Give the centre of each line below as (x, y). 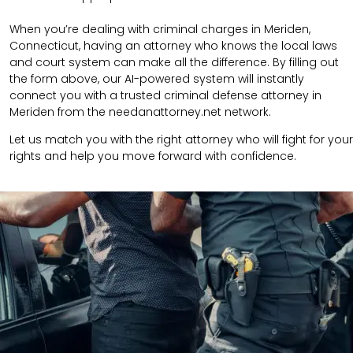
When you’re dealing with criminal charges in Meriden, (160, 30)
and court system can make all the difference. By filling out (174, 63)
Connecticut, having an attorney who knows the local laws (173, 46)
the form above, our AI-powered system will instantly (157, 79)
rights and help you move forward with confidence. (153, 156)
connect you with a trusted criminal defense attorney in (165, 96)
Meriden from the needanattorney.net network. (140, 112)
